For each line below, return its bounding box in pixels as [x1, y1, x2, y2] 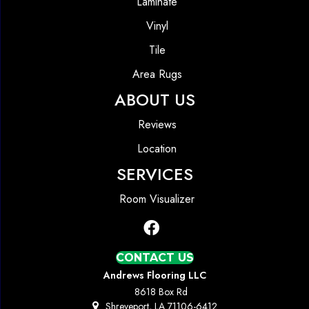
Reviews [137, 117, 177, 133]
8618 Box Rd [134, 285, 188, 299]
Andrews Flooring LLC [103, 268, 206, 283]
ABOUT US [114, 88, 195, 112]
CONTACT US [115, 251, 194, 265]
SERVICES [116, 162, 193, 187]
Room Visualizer [119, 191, 195, 208]
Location [137, 141, 177, 157]
